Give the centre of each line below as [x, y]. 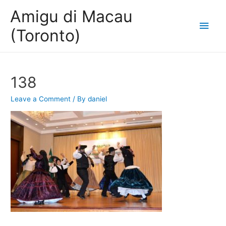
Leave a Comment [41, 99]
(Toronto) [45, 35]
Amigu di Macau [71, 16]
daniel [98, 99]
